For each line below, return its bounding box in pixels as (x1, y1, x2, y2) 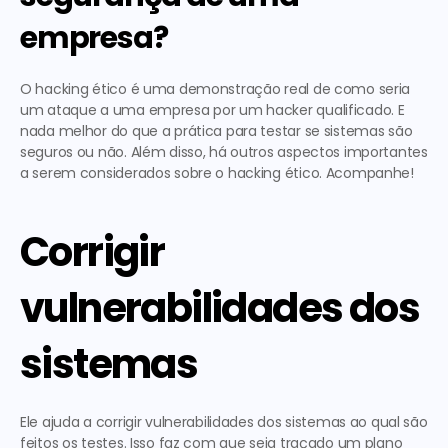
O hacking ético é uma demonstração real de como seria (20, 79, 411, 99)
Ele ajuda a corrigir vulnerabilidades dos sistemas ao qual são (20, 412, 428, 432)
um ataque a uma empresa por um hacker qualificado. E (20, 100, 405, 120)
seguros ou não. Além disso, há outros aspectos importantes (20, 142, 428, 162)
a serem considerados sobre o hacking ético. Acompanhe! (20, 163, 414, 183)
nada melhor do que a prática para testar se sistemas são (20, 121, 413, 141)
